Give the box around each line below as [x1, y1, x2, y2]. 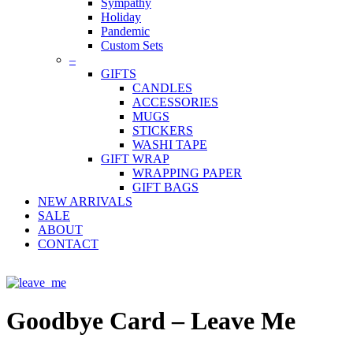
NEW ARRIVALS [38, 195, 132, 208]
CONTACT [38, 237, 98, 251]
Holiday [101, 10, 141, 24]
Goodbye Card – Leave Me [6, 307, 295, 336]
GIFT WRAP [101, 152, 169, 165]
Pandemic [101, 24, 150, 38]
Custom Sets [101, 39, 163, 52]
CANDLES [132, 81, 192, 95]
